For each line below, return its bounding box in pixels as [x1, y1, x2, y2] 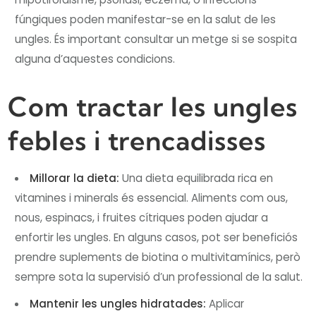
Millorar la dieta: [30, 170, 120, 186]
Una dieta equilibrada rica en [119, 170, 274, 186]
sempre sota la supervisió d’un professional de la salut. [15, 269, 303, 284]
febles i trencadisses [8, 123, 267, 157]
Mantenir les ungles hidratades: [30, 296, 209, 311]
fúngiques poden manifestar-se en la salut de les [15, 11, 276, 27]
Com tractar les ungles [8, 90, 298, 123]
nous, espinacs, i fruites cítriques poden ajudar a [15, 209, 269, 225]
